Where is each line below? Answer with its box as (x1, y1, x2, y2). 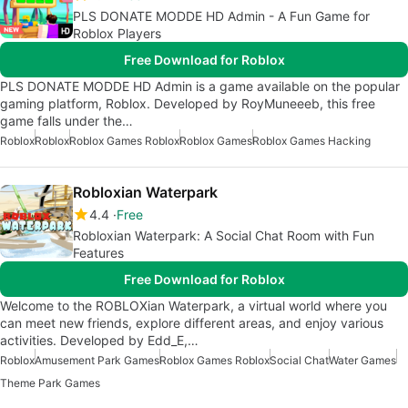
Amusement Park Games (35, 352, 159, 367)
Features (73, 244, 124, 260)
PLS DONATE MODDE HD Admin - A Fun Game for (73, 7, 370, 24)
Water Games (329, 352, 396, 367)
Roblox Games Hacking (252, 133, 371, 148)
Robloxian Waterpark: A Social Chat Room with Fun (73, 227, 374, 243)
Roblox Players (73, 25, 161, 41)
